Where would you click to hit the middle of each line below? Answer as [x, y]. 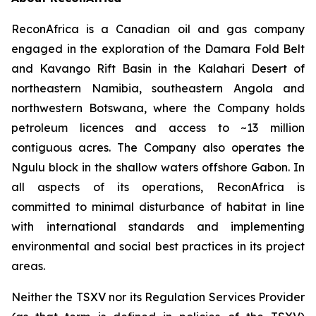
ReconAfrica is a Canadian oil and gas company [158, 29]
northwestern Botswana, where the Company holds [158, 108]
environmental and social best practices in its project [158, 246]
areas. [28, 266]
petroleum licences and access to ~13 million [158, 128]
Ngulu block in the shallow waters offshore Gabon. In [158, 167]
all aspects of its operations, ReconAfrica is [158, 187]
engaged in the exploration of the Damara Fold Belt [158, 49]
